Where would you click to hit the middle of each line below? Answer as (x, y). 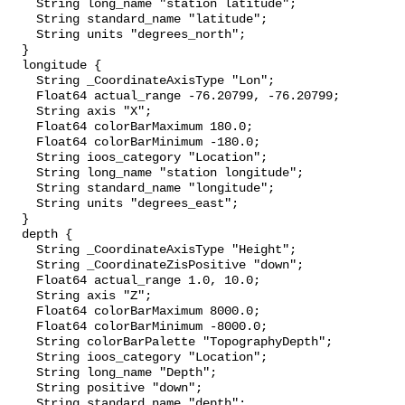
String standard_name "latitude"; (22, 20)
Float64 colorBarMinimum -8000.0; (22, 327)
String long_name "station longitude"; (22, 174)
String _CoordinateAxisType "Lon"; (22, 81)
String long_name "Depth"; (22, 373)
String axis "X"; (22, 112)
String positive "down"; (22, 389)
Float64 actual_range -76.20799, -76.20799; (22, 97)
